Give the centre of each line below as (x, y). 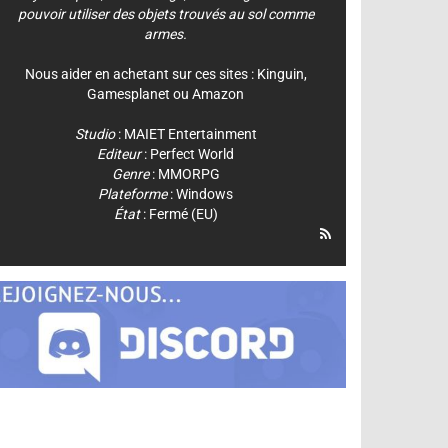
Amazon (218, 93)
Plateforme (133, 193)
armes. (166, 33)
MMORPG (188, 173)
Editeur (119, 153)
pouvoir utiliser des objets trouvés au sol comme (165, 13)
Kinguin (280, 73)
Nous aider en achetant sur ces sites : (140, 73)
